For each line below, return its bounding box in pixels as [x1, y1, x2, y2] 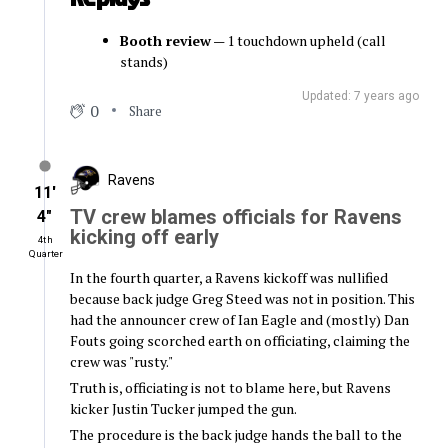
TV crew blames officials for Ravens [69, 205, 402, 230]
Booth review [119, 31, 211, 51]
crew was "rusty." [69, 352, 173, 372]
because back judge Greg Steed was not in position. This [69, 289, 415, 309]
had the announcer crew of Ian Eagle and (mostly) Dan [69, 310, 409, 330]
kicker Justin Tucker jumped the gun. [69, 399, 297, 419]
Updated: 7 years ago [302, 89, 420, 104]
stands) [119, 52, 168, 72]
